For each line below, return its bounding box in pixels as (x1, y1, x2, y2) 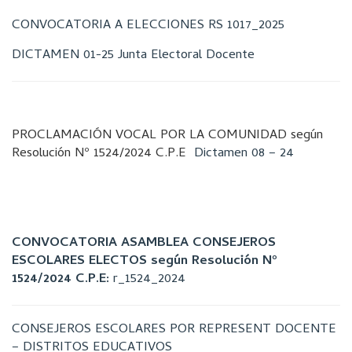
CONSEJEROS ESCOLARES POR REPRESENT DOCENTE (12, 319, 336, 341)
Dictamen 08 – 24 (194, 143, 294, 165)
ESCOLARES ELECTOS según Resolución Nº (12, 251, 277, 273)
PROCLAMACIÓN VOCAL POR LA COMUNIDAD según (12, 125, 323, 147)
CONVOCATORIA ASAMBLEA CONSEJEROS (12, 233, 276, 255)
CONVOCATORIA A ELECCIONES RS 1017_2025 (12, 15, 284, 37)
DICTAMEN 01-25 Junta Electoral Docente (12, 45, 255, 67)
